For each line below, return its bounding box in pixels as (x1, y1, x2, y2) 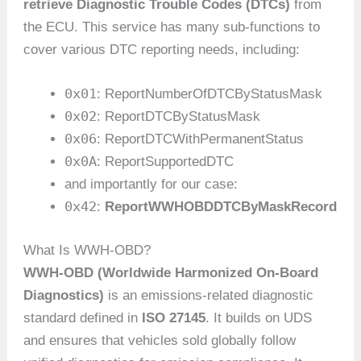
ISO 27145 (142, 309, 206, 326)
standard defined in (23, 309, 143, 326)
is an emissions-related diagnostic (104, 287, 314, 303)
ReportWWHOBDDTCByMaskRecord (105, 199, 338, 215)
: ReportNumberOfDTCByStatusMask (97, 86, 323, 102)
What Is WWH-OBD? (23, 242, 151, 258)
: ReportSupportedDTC (97, 154, 234, 170)
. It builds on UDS (205, 309, 313, 326)
